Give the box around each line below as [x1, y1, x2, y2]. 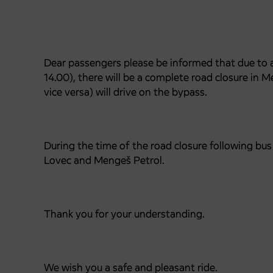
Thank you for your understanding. [44, 207, 205, 221]
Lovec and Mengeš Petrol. [44, 154, 165, 167]
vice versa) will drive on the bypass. [44, 85, 207, 99]
